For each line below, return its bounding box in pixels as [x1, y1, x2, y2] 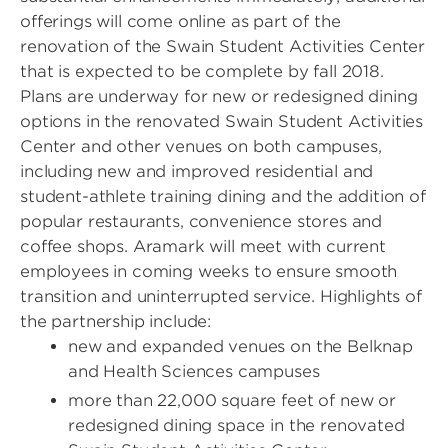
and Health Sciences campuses [68, 362, 320, 381]
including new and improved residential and [20, 162, 374, 181]
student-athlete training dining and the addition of [20, 187, 426, 206]
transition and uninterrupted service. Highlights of [20, 287, 422, 306]
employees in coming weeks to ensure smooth [20, 262, 398, 281]
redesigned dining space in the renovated [68, 416, 405, 435]
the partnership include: [20, 312, 212, 331]
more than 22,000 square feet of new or [68, 391, 396, 410]
